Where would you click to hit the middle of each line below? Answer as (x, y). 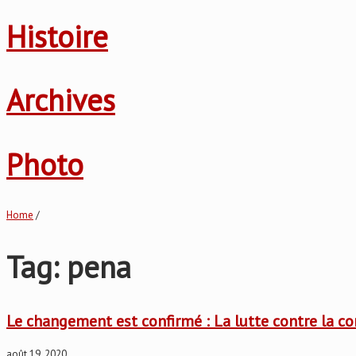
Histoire (57, 36)
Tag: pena (69, 266)
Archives (61, 100)
